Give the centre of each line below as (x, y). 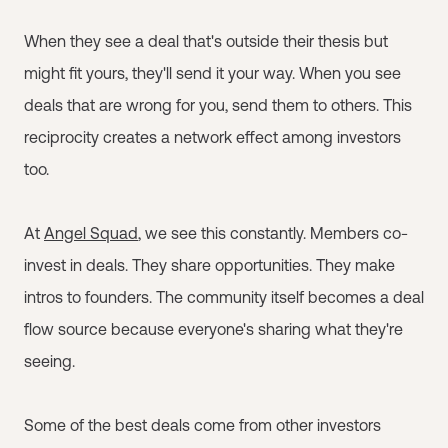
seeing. (49, 360)
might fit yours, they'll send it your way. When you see (212, 72)
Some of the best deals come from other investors (202, 424)
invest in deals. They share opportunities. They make (209, 264)
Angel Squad (91, 232)
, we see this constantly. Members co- (273, 232)
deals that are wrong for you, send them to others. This (218, 104)
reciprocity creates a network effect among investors (212, 136)
